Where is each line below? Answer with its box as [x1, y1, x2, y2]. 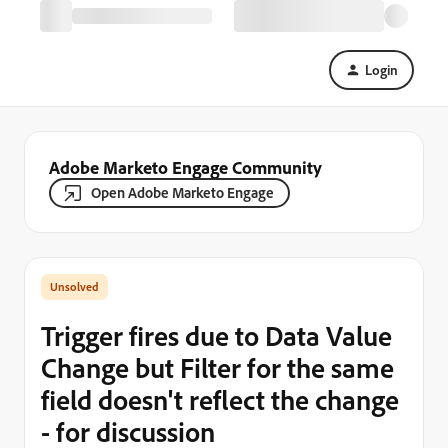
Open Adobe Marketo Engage [91, 183, 274, 202]
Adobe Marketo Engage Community [49, 156, 322, 178]
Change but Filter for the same [41, 350, 394, 385]
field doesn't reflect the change [41, 382, 399, 417]
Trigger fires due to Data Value [41, 318, 392, 353]
